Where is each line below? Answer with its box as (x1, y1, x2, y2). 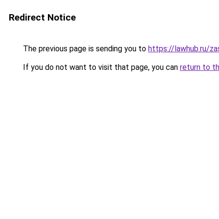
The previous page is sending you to (21, 44, 148, 53)
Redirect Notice (9, 12, 76, 23)
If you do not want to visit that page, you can (21, 63, 180, 72)
